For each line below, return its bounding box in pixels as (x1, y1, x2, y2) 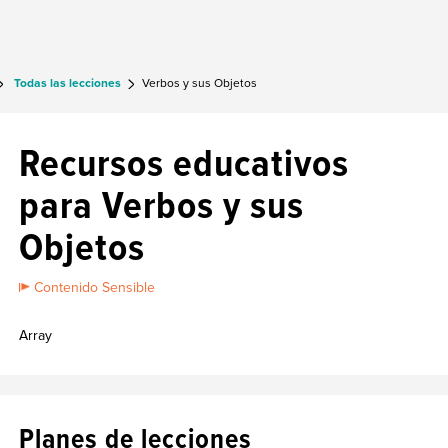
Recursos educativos (19, 140, 349, 188)
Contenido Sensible (34, 279, 156, 296)
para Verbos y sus (19, 182, 304, 230)
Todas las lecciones (11, 76, 124, 91)
